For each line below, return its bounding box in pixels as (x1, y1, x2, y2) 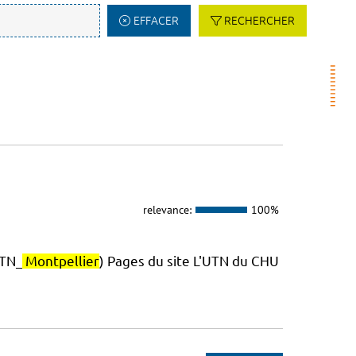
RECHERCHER (224, 14, 295, 27)
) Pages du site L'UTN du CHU (99, 253, 279, 269)
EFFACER (133, 14, 179, 27)
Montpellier (25, 253, 99, 269)
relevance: (142, 202, 192, 217)
